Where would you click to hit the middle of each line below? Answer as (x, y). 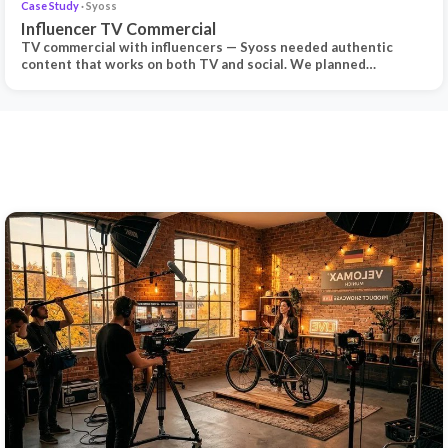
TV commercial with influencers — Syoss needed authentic (207, 46)
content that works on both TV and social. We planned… (199, 63)
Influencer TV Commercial (119, 28)
